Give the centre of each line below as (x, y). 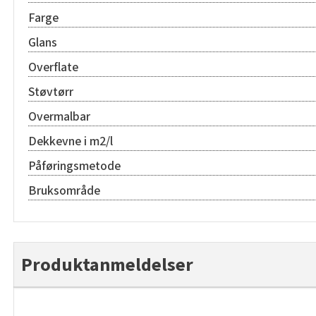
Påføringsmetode (74, 166)
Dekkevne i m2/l (71, 141)
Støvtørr (51, 92)
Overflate (53, 67)
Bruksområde (64, 190)
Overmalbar (59, 116)
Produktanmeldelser (107, 265)
